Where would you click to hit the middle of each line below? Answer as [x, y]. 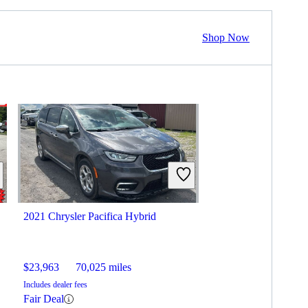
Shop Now [226, 38]
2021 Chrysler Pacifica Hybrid [90, 217]
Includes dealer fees [55, 285]
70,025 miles [103, 267]
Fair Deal [44, 299]
